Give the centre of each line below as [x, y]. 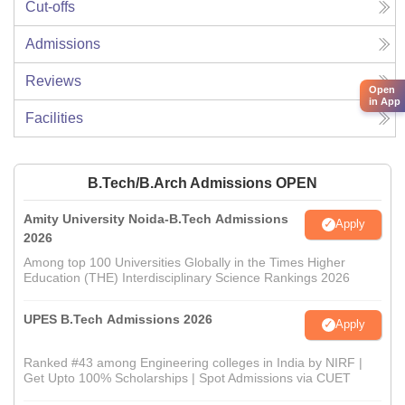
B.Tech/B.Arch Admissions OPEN [202, 183]
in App [385, 101]
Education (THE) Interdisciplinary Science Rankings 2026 [187, 277]
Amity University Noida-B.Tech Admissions [156, 218]
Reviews [53, 80]
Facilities [54, 118]
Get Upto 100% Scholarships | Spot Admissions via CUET [187, 377]
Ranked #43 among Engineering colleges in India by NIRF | [193, 362]
